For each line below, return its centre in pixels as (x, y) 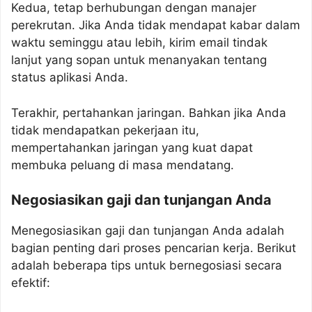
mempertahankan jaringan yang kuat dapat (132, 147)
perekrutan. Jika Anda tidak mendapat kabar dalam (156, 25)
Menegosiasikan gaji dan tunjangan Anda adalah (148, 231)
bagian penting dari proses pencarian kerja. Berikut (154, 248)
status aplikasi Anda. (70, 77)
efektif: (31, 283)
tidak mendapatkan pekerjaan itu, (105, 130)
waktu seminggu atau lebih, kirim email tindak (139, 42)
